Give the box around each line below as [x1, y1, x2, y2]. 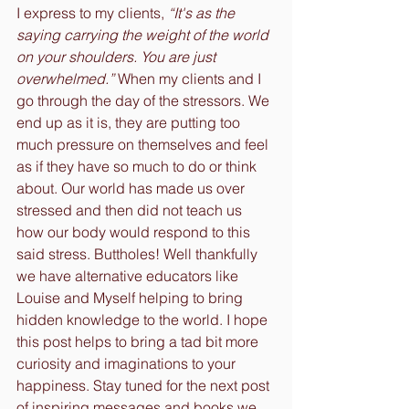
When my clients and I [114, 68, 265, 88]
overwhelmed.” [16, 68, 114, 88]
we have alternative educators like [16, 266, 242, 285]
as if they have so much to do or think [16, 156, 260, 175]
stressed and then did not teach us [16, 200, 246, 219]
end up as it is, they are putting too [16, 112, 244, 131]
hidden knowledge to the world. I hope [16, 309, 271, 329]
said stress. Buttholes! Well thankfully [16, 244, 261, 263]
